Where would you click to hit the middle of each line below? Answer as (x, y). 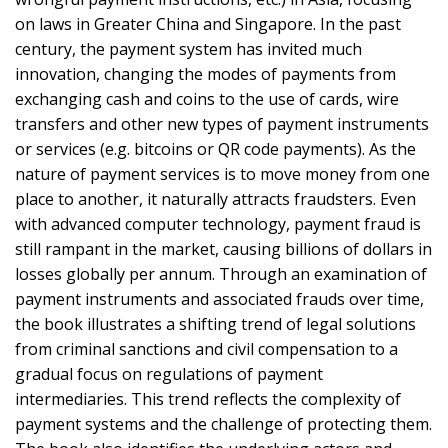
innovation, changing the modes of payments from (205, 73)
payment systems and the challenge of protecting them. (223, 423)
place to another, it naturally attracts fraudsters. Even (215, 198)
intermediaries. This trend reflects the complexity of (208, 398)
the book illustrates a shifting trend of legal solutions (215, 323)
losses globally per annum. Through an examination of (221, 273)
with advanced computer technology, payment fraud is (218, 223)
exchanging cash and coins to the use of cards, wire (207, 98)
